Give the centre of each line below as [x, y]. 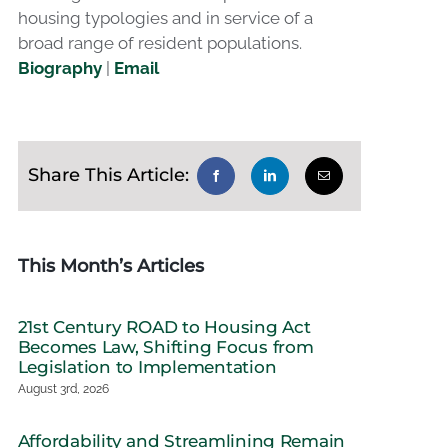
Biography [59, 67]
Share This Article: [108, 175]
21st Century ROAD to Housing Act [164, 326]
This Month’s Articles [110, 265]
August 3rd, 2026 [63, 388]
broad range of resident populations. [159, 42]
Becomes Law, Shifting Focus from [165, 346]
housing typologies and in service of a [165, 17]
